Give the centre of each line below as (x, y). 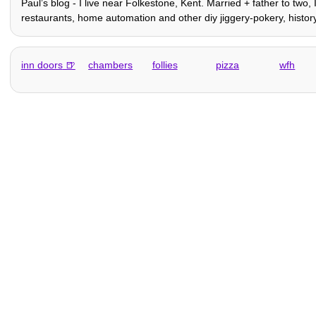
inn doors (42, 65)
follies (165, 65)
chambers (111, 65)
